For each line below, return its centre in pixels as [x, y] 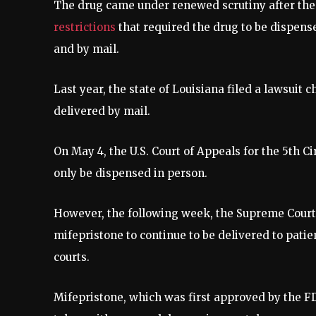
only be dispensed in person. [132, 173]
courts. [74, 257]
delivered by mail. [102, 111]
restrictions [85, 27]
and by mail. [86, 49]
